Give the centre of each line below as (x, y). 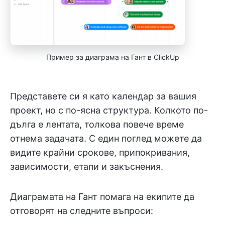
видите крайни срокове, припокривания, (100, 153)
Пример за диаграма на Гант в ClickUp (113, 57)
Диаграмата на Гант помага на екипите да (102, 197)
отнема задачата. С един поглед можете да (106, 139)
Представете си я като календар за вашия (103, 96)
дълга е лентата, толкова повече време (97, 125)
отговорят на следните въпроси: (82, 211)
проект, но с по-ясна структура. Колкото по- (109, 110)
